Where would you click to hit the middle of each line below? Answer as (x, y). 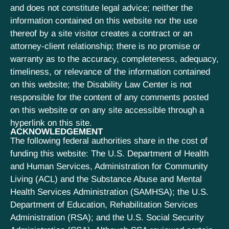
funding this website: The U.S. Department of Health (109, 153)
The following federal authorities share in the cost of (109, 141)
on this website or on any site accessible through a (107, 110)
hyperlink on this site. (51, 123)
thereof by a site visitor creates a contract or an (101, 33)
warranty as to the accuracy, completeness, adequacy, (114, 59)
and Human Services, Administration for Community (109, 166)
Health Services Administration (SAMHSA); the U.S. (109, 192)
